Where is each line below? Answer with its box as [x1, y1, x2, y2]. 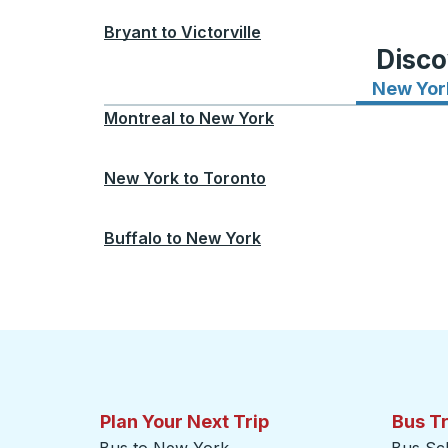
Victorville [181, 22, 261, 42]
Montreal [104, 108, 175, 128]
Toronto [203, 168, 266, 188]
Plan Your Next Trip [100, 411, 269, 432]
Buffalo [104, 228, 162, 248]
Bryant [104, 22, 157, 42]
